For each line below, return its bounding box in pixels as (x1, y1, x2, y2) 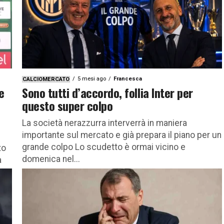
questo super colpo (22, 96, 113, 114)
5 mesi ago (77, 75, 106, 82)
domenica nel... (22, 153, 80, 164)
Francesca (113, 75, 142, 82)
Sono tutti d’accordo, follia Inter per (22, 83, 193, 101)
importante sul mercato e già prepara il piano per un (22, 129, 221, 140)
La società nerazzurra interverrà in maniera (22, 117, 187, 128)
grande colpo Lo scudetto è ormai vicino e (22, 141, 185, 152)
